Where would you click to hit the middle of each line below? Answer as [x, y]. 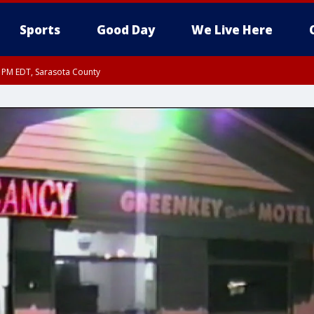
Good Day [126, 30]
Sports [40, 30]
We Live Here [232, 30]
